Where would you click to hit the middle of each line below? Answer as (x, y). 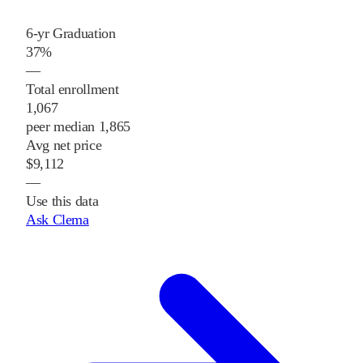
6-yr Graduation (71, 34)
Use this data (62, 201)
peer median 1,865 (78, 127)
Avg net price (64, 145)
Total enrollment (73, 90)
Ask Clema (58, 220)
